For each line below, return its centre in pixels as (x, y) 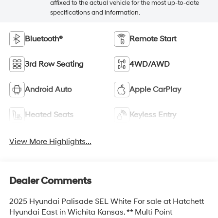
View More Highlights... (50, 141)
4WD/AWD (150, 64)
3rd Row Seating (54, 64)
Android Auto (48, 90)
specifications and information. (95, 13)
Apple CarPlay (155, 90)
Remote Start (153, 39)
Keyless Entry (153, 115)
